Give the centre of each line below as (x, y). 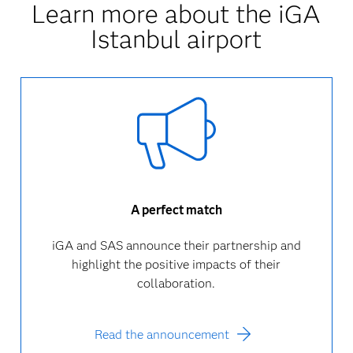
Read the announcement (162, 334)
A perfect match (176, 210)
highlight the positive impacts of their (176, 264)
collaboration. (176, 283)
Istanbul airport (176, 39)
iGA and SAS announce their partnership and (176, 245)
